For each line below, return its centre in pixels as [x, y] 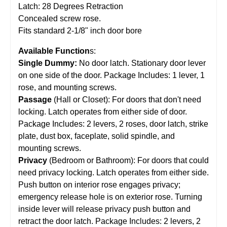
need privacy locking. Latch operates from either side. [113, 172]
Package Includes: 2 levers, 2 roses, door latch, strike [113, 124]
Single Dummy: [49, 63]
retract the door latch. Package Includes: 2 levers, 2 [109, 221]
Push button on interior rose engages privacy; [99, 184]
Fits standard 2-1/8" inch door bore [80, 30]
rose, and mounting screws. [67, 87]
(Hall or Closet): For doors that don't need [126, 99]
